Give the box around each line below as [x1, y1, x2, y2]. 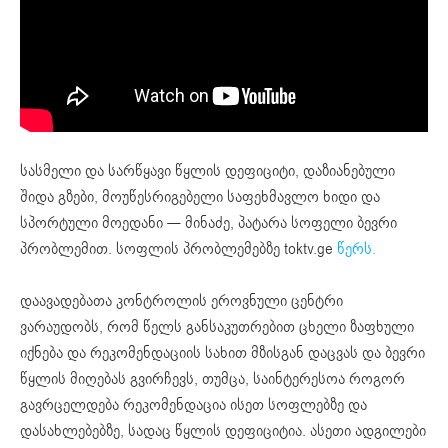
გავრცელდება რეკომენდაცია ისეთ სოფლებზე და [20, 393, 367, 416]
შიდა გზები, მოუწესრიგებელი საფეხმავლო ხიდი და [20, 185, 380, 208]
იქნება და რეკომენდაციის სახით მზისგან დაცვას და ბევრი [20, 341, 425, 364]
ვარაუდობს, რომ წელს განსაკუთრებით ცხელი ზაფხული [20, 315, 414, 338]
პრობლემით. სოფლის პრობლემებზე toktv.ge [20, 237, 337, 260]
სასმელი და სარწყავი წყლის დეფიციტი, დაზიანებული [20, 159, 395, 182]
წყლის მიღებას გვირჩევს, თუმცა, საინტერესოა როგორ [20, 367, 405, 390]
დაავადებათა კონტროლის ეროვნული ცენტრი [20, 289, 343, 312]
